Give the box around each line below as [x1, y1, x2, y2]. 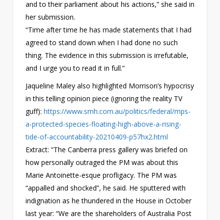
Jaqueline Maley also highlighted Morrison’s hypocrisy [25, 81, 194, 90]
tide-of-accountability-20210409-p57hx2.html [25, 132, 168, 141]
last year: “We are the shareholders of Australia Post [25, 208, 192, 218]
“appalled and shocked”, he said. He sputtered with [25, 183, 186, 192]
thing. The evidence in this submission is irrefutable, [25, 50, 189, 60]
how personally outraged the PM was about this [25, 157, 178, 167]
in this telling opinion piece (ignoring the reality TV [25, 93, 182, 103]
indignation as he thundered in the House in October [25, 195, 192, 205]
